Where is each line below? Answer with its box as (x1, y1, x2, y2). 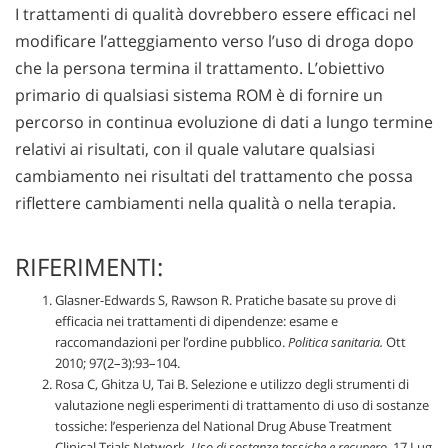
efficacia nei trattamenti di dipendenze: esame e (55, 312, 338, 331)
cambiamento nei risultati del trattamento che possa (15, 164, 413, 187)
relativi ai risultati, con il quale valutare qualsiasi (15, 137, 375, 160)
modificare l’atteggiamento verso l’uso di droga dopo (15, 29, 414, 52)
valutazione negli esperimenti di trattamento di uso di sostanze (55, 396, 429, 415)
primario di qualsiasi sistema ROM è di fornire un (15, 83, 383, 106)
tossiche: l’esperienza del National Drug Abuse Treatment (55, 417, 392, 436)
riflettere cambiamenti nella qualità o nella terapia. (15, 191, 396, 214)
